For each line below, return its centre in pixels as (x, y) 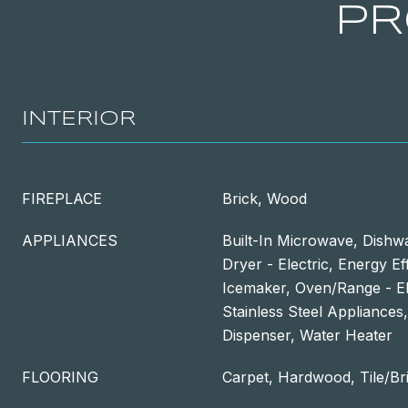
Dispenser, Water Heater (307, 335)
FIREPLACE (62, 199)
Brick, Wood (265, 199)
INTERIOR (79, 119)
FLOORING (60, 377)
